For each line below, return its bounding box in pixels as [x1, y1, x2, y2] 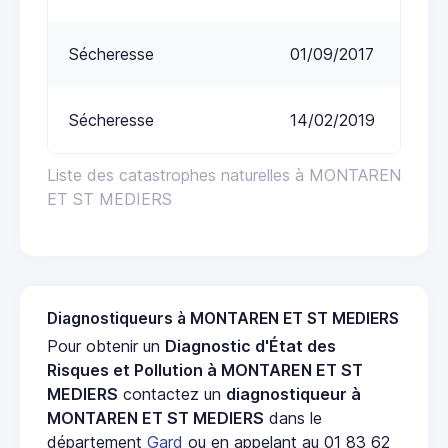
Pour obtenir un [47, 336, 165, 357]
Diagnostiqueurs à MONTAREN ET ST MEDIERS [47, 309, 399, 329]
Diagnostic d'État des [165, 336, 336, 357]
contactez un [118, 384, 226, 405]
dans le [264, 408, 322, 429]
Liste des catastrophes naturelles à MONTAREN [47, 165, 401, 186]
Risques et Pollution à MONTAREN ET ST [47, 360, 363, 381]
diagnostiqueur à [226, 384, 361, 405]
